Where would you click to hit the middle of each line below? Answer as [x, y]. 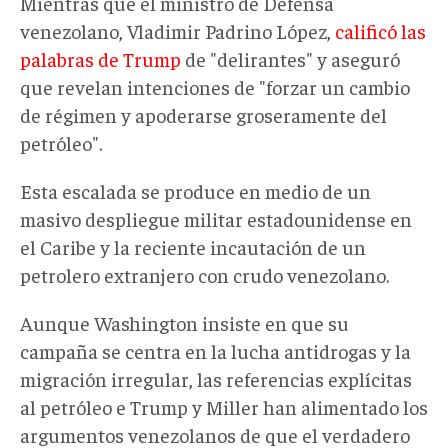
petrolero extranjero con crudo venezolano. [204, 274]
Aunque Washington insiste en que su [184, 322]
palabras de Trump [100, 58]
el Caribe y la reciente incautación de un [193, 246]
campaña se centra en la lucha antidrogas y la [215, 350]
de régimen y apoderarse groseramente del [203, 114]
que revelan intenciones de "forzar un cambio [215, 86]
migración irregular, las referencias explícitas [216, 378]
